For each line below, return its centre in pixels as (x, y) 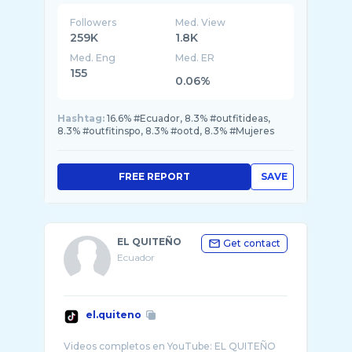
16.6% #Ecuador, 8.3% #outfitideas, (189, 118)
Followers (93, 22)
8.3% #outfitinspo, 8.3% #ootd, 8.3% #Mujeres (166, 131)
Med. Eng (93, 58)
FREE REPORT (154, 176)
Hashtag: (81, 118)
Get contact (252, 243)
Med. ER (195, 58)
